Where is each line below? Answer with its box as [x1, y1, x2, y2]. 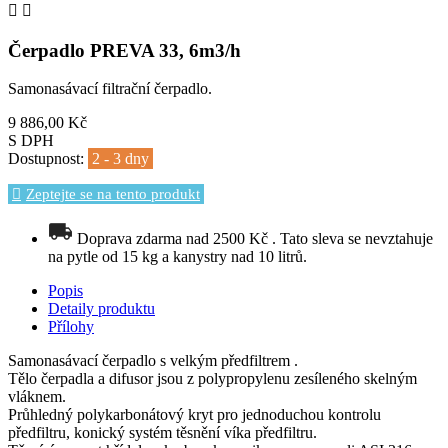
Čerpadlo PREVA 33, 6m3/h [8, 39, 241, 61]
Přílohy [48, 318, 94, 336]
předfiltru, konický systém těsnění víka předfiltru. [8, 424, 317, 442]
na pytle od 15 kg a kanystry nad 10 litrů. [48, 248, 307, 266]
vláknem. [8, 388, 66, 406]
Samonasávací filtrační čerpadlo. [8, 80, 212, 98]
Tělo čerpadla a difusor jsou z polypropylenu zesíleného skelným [8, 370, 417, 388]
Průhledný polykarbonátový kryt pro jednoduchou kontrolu [8, 406, 381, 424]
